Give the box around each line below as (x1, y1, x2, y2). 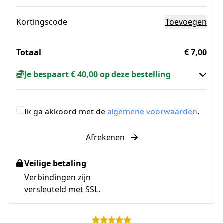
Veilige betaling (24, 158, 86, 169)
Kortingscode (16, 16, 67, 27)
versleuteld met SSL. (24, 184, 100, 195)
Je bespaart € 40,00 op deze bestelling (24, 69, 171, 80)
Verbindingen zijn (24, 172, 91, 183)
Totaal (16, 47, 41, 58)
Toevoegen (165, 16, 207, 27)
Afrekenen (85, 132, 127, 143)
